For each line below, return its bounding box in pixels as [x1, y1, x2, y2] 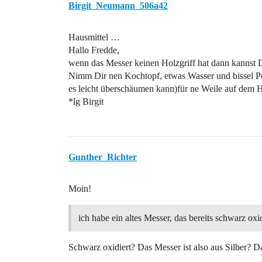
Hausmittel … [68, 32, 120, 42]
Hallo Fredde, [68, 45, 119, 55]
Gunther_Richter [68, 152, 137, 162]
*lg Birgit [68, 96, 104, 106]
